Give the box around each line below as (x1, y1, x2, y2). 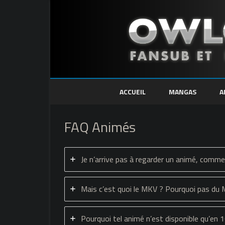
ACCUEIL (120, 86, 146, 97)
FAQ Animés (64, 116, 136, 138)
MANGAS (169, 86, 196, 97)
